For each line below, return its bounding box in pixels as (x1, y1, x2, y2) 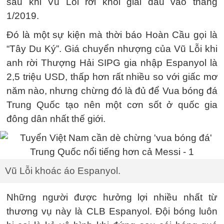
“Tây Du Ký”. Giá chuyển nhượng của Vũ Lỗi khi (6, 43, 217, 54)
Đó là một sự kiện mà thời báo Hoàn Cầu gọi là (6, 29, 217, 40)
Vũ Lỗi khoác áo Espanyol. (5, 165, 120, 176)
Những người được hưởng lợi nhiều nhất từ (6, 192, 217, 202)
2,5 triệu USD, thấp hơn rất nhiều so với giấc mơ (6, 71, 217, 82)
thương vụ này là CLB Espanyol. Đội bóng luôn (6, 206, 217, 216)
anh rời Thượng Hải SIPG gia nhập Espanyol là (6, 57, 217, 68)
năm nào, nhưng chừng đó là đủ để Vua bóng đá (6, 85, 217, 96)
